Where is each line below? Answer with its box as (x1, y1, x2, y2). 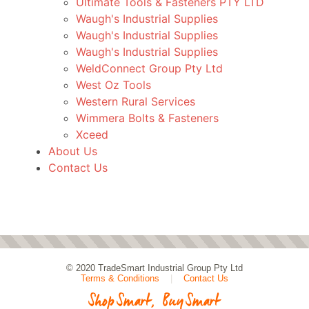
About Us (48, 144, 97, 158)
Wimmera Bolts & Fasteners (76, 111, 219, 125)
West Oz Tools (76, 78, 151, 92)
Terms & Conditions (81, 273, 159, 283)
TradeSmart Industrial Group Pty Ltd (98, 263, 243, 273)
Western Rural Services (76, 94, 195, 108)
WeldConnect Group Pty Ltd (76, 61, 223, 75)
